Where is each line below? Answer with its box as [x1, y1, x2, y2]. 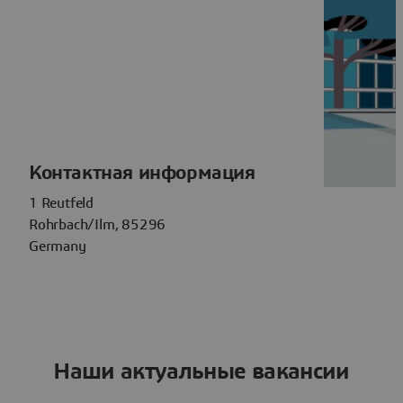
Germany [29, 238, 86, 254]
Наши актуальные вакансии [53, 359, 350, 383]
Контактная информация [29, 162, 255, 183]
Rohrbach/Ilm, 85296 [29, 217, 166, 232]
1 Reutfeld [29, 195, 94, 210]
